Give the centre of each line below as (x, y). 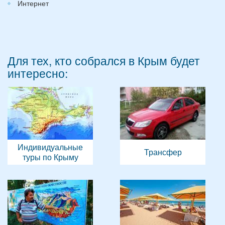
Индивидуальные (50, 147)
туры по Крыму (50, 157)
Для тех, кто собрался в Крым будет (104, 61)
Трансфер (163, 152)
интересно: (38, 73)
